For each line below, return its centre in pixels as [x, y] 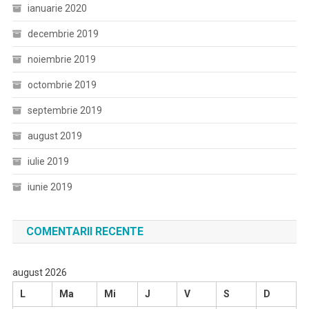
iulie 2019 [48, 161]
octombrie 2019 [62, 85]
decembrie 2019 [63, 34]
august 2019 [54, 136]
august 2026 [39, 272]
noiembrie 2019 [61, 59]
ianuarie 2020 [57, 8]
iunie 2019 [50, 187]
